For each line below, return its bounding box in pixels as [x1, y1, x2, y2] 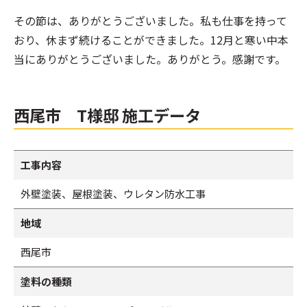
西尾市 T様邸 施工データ [14, 103, 201, 127]
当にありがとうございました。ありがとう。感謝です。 [14, 51, 286, 68]
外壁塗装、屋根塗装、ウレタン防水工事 [21, 186, 206, 201]
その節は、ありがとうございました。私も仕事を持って [14, 12, 287, 29]
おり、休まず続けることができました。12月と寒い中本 [14, 32, 288, 49]
